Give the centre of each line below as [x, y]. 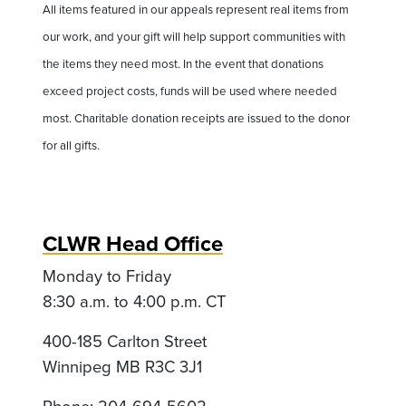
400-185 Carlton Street [125, 342]
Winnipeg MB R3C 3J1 [122, 367]
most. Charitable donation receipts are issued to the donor [196, 119]
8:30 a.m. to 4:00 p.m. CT [134, 302]
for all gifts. [71, 146]
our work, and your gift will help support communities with [194, 37]
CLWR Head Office [133, 244]
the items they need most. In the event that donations [183, 64]
